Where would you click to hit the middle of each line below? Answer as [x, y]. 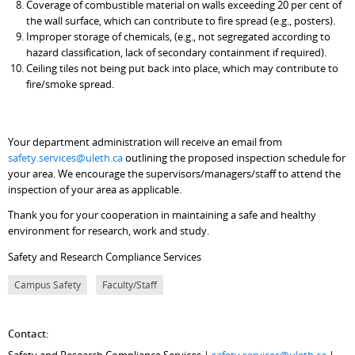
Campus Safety [48, 284]
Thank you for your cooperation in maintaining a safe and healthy [162, 215]
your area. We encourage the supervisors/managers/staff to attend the [175, 173]
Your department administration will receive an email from [145, 141]
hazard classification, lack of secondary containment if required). [176, 52]
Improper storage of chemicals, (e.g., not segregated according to [178, 36]
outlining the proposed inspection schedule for [235, 157]
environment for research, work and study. [109, 231]
